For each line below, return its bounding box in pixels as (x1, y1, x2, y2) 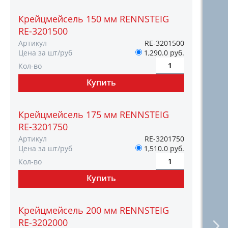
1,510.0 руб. (142, 144, 184, 153)
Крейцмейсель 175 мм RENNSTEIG (18, 108, 169, 121)
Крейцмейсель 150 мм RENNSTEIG (18, 13, 169, 25)
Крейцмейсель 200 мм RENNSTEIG (18, 204, 169, 216)
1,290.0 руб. (142, 48, 184, 58)
